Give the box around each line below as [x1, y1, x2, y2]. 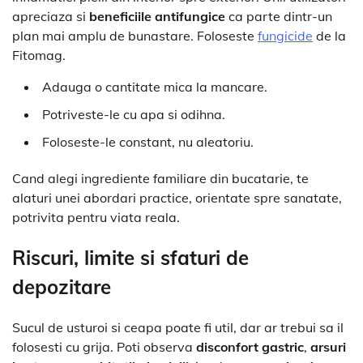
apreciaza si [12, 8, 89, 25]
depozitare [12, 275, 111, 300]
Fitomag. [12, 47, 66, 64]
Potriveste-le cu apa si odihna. [42, 106, 225, 123]
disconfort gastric [196, 339, 304, 356]
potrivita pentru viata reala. [12, 209, 180, 226]
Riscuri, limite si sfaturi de [12, 246, 249, 271]
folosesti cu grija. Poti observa [12, 339, 196, 356]
